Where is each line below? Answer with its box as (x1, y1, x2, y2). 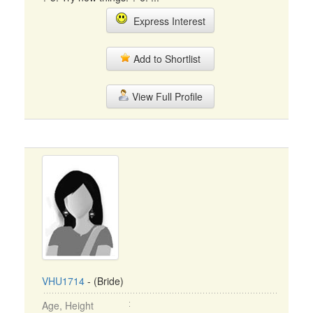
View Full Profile (129, 89, 203, 103)
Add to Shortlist (131, 52, 201, 66)
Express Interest (127, 14, 205, 28)
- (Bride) (85, 274, 124, 288)
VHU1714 (42, 274, 85, 288)
